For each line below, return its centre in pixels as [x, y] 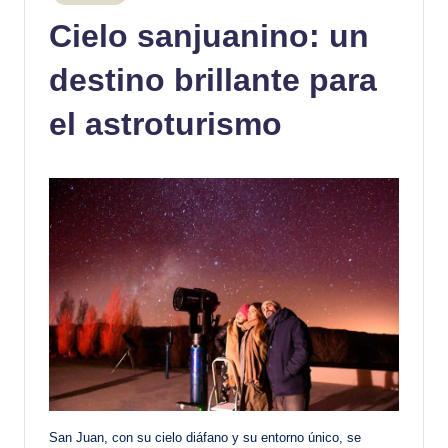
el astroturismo [165, 123]
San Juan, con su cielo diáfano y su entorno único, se [205, 438]
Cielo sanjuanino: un [209, 35]
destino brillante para [213, 79]
